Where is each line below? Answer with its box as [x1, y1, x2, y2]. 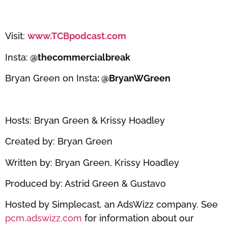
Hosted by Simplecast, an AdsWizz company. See [5, 199, 218, 210]
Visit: [5, 31, 27, 42]
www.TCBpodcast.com [27, 31, 128, 42]
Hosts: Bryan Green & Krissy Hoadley [5, 115, 167, 126]
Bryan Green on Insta [5, 72, 97, 83]
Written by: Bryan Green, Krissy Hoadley [5, 157, 182, 168]
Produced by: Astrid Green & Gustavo [5, 178, 168, 189]
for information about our [82, 213, 194, 224]
